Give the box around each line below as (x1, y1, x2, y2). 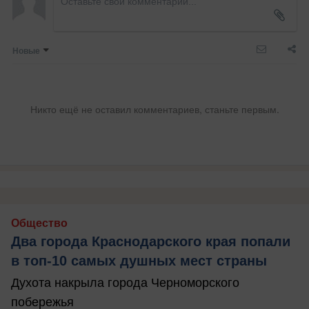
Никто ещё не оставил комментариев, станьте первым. (30, 102, 279, 117)
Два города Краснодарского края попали (11, 234, 290, 250)
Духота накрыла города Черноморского (11, 276, 239, 290)
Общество (11, 217, 68, 230)
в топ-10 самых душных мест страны (11, 253, 267, 269)
